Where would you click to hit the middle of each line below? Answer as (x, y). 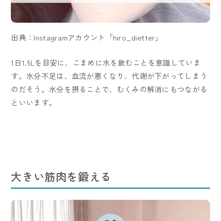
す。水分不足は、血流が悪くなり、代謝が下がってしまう (109, 76)
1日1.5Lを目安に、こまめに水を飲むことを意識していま (106, 63)
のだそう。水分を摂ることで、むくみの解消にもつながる (109, 89)
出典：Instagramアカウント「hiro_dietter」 (87, 37)
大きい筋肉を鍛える (61, 176)
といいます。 (34, 103)
